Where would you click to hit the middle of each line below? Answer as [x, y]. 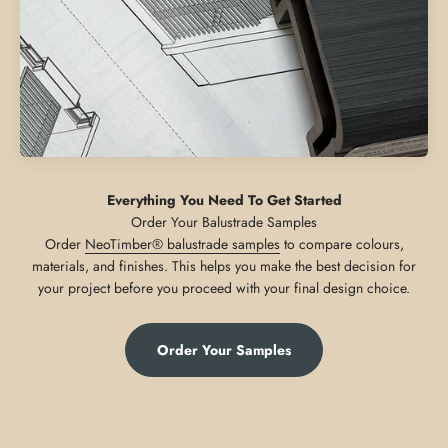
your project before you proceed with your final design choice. [224, 287]
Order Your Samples [224, 349]
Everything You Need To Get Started [224, 199]
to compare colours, [341, 243]
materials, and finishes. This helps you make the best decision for [224, 265]
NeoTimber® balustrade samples [182, 243]
